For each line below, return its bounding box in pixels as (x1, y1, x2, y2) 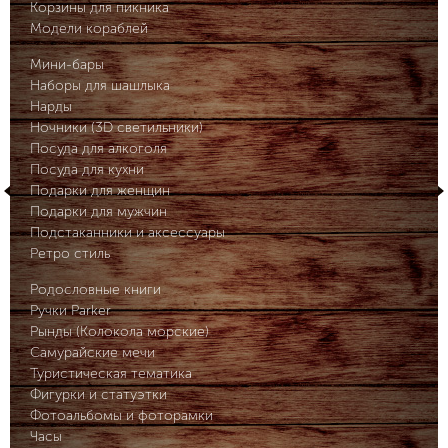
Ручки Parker (30, 302, 111, 319)
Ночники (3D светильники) (30, 119, 203, 136)
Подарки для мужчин (30, 203, 167, 220)
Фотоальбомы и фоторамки (30, 407, 213, 424)
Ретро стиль (30, 245, 110, 262)
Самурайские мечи (30, 344, 155, 361)
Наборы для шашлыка (30, 77, 170, 94)
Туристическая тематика (30, 365, 192, 382)
